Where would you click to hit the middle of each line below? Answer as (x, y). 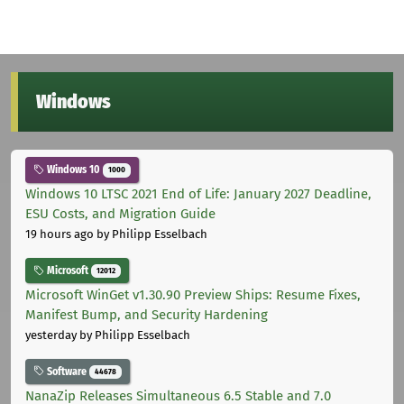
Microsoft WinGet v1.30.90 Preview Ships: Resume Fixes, (193, 294)
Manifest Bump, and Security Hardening (147, 314)
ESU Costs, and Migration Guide (120, 214)
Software (67, 371)
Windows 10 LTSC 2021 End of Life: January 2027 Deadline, (198, 194)
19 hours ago (60, 234)
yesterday (51, 335)
